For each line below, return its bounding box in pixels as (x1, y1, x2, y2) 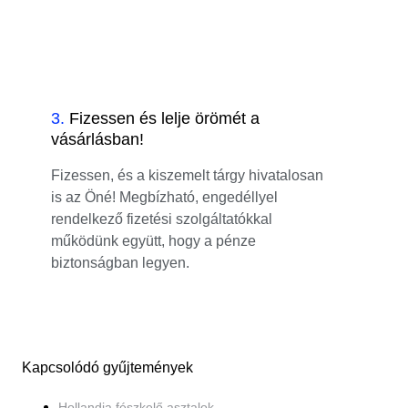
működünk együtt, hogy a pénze (51, 232, 256, 249)
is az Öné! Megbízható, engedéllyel (51, 189, 278, 205)
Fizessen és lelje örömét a (69, 108, 260, 127)
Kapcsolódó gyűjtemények (22, 359, 193, 375)
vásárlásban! (51, 129, 144, 148)
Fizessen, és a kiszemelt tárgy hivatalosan (51, 167, 323, 183)
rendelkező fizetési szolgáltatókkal (51, 210, 272, 227)
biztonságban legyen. (51, 254, 189, 270)
